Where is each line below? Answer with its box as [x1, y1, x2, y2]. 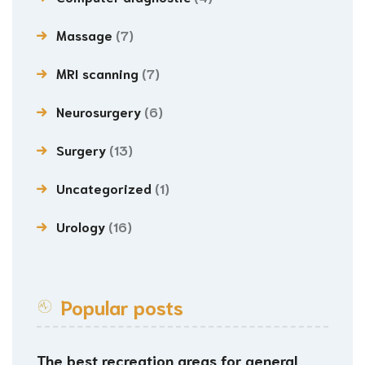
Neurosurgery [56, 103, 141, 120]
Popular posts [61, 293, 183, 319]
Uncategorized [56, 179, 152, 196]
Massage [56, 26, 112, 43]
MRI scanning [56, 64, 139, 81]
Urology [56, 218, 105, 235]
